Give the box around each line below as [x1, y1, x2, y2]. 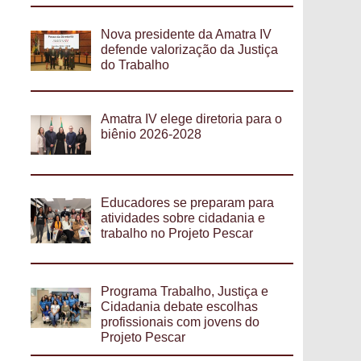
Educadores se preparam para [101, 195, 275, 210]
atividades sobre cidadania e [101, 210, 266, 225]
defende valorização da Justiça [101, 43, 279, 57]
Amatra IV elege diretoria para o [101, 111, 283, 126]
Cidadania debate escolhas [101, 300, 259, 314]
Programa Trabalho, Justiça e [101, 284, 269, 299]
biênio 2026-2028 [101, 127, 202, 141]
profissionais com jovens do [101, 315, 260, 330]
